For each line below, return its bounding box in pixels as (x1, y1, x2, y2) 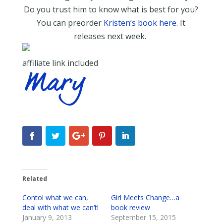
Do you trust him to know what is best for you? (23, 3, 198, 15)
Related (22, 174, 47, 183)
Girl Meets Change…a (111, 192, 179, 202)
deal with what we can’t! (22, 202, 99, 212)
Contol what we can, (22, 192, 88, 202)
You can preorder (36, 17, 104, 28)
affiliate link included (22, 57, 98, 68)
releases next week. (73, 30, 148, 42)
